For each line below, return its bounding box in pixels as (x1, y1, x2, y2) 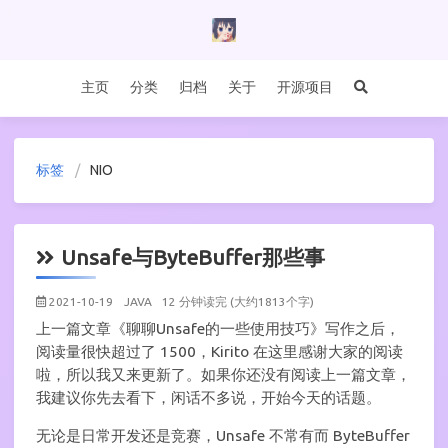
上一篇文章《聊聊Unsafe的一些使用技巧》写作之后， (36, 320, 400, 337)
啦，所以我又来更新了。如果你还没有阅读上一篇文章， (36, 366, 411, 383)
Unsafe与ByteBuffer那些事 (61, 244, 325, 269)
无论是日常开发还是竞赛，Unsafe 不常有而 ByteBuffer (36, 427, 410, 445)
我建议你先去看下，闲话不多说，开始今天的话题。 (36, 389, 381, 406)
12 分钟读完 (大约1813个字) (162, 295, 314, 308)
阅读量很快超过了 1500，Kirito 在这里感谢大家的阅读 (36, 343, 403, 360)
